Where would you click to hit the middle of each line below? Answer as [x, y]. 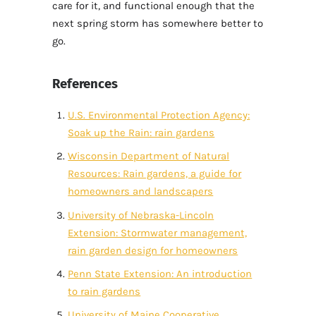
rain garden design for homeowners [153, 250]
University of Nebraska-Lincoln [141, 215]
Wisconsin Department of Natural [149, 156]
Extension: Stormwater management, [158, 232]
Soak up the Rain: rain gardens [141, 133]
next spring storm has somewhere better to [158, 23]
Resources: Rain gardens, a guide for [155, 174]
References [85, 84]
